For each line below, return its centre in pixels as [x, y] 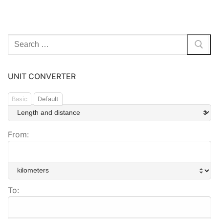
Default [48, 99]
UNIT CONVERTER [42, 76]
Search [20, 40]
